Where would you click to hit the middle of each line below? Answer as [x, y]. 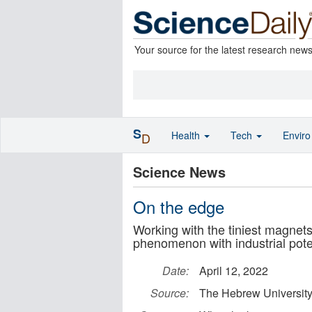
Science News [179, 172]
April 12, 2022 [234, 271]
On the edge [179, 206]
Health [187, 135]
